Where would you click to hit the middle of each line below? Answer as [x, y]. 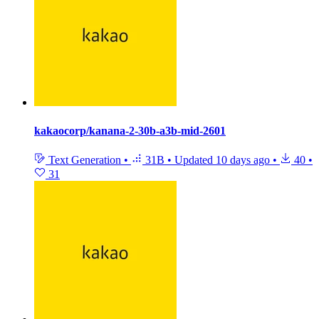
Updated [195, 159]
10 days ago [243, 159]
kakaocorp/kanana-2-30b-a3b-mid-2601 [130, 130]
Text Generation [85, 159]
